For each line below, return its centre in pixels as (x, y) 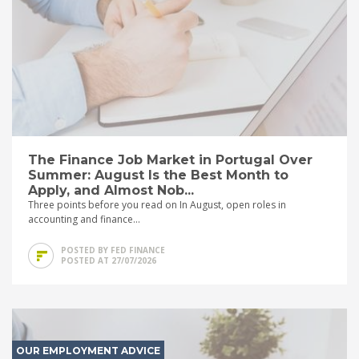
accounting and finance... (84, 219)
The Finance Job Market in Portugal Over (170, 159)
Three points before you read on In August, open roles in (157, 204)
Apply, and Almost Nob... (111, 190)
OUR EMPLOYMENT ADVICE (88, 350)
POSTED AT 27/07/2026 (109, 260)
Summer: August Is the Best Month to (158, 175)
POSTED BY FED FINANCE (113, 250)
